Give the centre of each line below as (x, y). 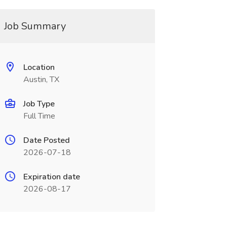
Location (39, 67)
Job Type (39, 104)
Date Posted (46, 140)
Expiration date (51, 177)
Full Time (39, 116)
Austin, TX (41, 80)
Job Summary (35, 26)
